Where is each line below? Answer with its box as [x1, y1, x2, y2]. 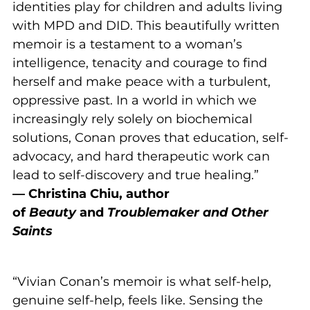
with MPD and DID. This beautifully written [12, 17, 280, 33]
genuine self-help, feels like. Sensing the [12, 292, 263, 308]
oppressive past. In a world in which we [12, 92, 257, 108]
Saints [12, 223, 53, 239]
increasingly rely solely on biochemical [12, 111, 253, 127]
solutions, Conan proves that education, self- [12, 129, 289, 145]
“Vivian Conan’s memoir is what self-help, [12, 273, 271, 289]
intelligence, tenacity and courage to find [12, 55, 267, 71]
